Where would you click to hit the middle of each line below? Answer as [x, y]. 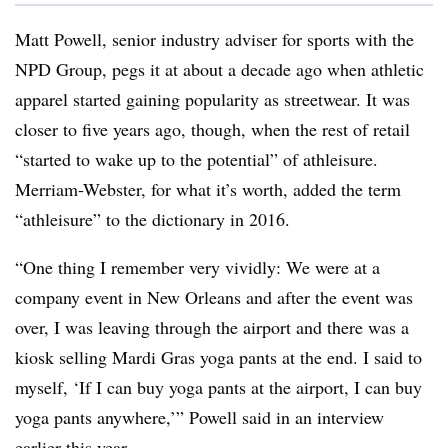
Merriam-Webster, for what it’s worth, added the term [208, 189]
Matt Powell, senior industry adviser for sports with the [214, 39]
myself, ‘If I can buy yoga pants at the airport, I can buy [218, 387]
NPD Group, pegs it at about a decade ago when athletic [219, 69]
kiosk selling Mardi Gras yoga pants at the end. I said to [218, 357]
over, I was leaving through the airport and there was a [212, 327]
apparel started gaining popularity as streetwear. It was [212, 99]
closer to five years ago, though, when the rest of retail [212, 129]
